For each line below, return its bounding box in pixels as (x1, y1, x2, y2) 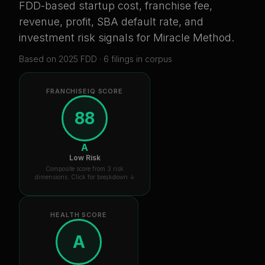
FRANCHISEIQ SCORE (46, 86, 123, 95)
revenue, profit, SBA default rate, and (19, 15, 203, 28)
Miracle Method (153, 31, 231, 44)
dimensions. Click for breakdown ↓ (35, 173, 134, 180)
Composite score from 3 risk (46, 164, 124, 172)
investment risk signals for (19, 31, 153, 44)
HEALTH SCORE (50, 210, 107, 219)
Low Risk (69, 153, 101, 162)
